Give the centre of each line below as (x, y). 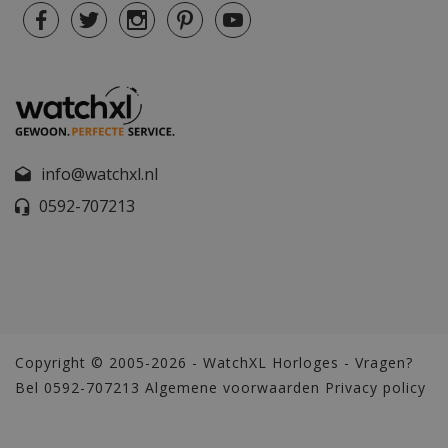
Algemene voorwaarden (232, 387)
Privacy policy (375, 387)
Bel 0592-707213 (80, 387)
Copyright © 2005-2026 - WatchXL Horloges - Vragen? (214, 362)
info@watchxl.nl (99, 173)
